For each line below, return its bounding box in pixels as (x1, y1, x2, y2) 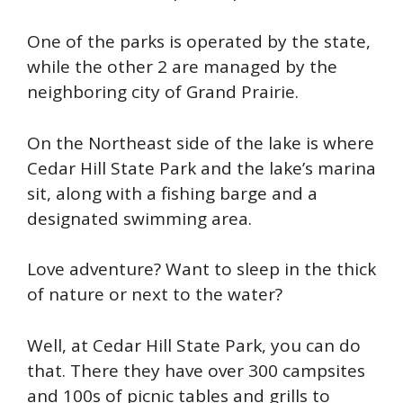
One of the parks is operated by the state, (27, 30, 371, 54)
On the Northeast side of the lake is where (27, 130, 374, 155)
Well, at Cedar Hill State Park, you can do (27, 333, 361, 357)
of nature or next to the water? (27, 282, 282, 307)
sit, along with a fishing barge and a (27, 181, 318, 205)
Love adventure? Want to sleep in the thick (27, 257, 376, 282)
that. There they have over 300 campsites (27, 358, 365, 382)
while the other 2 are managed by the (27, 55, 337, 79)
